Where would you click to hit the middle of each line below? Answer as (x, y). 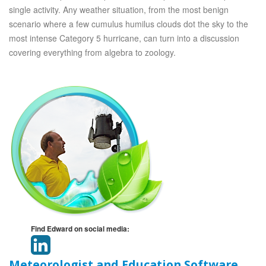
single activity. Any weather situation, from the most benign (119, 9)
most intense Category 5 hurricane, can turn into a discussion (124, 38)
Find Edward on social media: (80, 229)
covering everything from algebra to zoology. (92, 52)
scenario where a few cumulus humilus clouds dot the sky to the (129, 24)
